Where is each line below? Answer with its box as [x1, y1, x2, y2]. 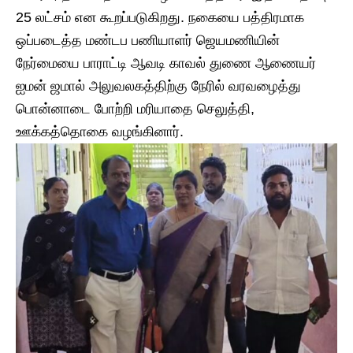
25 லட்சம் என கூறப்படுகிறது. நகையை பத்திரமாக [16, 9, 304, 25]
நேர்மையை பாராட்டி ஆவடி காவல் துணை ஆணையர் [16, 54, 316, 71]
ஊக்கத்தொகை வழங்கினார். [16, 123, 184, 139]
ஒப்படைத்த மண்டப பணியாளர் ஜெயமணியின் [16, 32, 280, 48]
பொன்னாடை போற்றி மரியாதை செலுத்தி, [16, 100, 255, 117]
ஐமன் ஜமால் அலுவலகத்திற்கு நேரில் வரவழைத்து [16, 77, 301, 94]
